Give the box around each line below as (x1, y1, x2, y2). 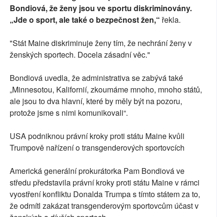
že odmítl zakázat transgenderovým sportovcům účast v (10, 200, 199, 212)
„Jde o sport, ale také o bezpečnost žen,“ (10, 14, 162, 26)
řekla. (162, 14, 181, 26)
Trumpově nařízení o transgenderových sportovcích (10, 142, 185, 154)
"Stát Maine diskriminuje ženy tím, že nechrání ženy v (10, 37, 192, 49)
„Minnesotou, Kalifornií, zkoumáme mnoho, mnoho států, (10, 84, 202, 95)
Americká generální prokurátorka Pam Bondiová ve (10, 165, 185, 177)
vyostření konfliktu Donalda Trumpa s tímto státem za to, (10, 188, 200, 200)
